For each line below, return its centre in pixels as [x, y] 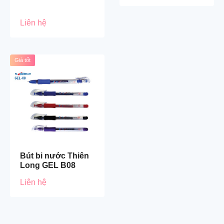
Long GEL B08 [48, 165]
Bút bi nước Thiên [54, 155]
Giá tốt [22, 60]
